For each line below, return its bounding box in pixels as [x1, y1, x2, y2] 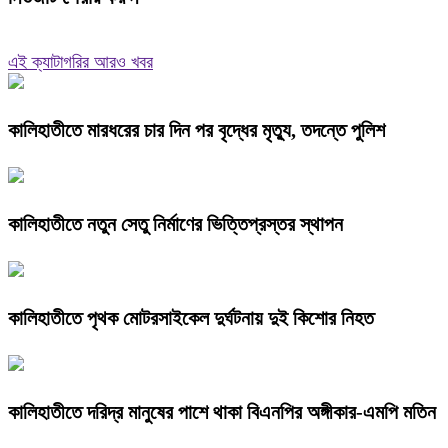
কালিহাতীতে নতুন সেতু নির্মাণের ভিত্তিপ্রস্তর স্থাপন [8, 212, 343, 235]
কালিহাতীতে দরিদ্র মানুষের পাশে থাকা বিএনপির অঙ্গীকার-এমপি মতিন [8, 400, 436, 423]
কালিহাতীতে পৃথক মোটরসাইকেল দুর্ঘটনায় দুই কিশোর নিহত [8, 306, 374, 329]
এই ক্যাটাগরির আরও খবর [8, 52, 153, 73]
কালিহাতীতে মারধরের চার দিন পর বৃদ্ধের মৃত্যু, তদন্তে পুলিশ [8, 119, 385, 142]
